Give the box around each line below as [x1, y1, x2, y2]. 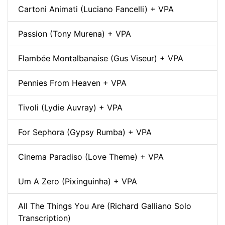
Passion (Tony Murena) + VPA [18, 28, 131, 39]
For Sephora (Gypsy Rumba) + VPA [18, 127, 152, 137]
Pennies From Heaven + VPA [18, 77, 127, 88]
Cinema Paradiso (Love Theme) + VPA [18, 151, 164, 162]
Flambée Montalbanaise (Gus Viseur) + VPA [18, 53, 183, 63]
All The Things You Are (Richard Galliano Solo [18, 200, 191, 211]
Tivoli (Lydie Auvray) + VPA [18, 102, 123, 113]
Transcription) [18, 212, 71, 223]
